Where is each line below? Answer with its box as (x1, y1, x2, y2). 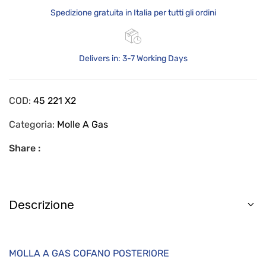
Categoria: (9, 119, 57, 131)
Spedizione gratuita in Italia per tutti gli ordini (50, 8, 216, 18)
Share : (9, 142, 40, 154)
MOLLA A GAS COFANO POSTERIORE (9, 248, 233, 259)
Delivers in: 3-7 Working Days (78, 53, 188, 64)
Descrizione (9, 198, 74, 213)
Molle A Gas (57, 119, 108, 131)
